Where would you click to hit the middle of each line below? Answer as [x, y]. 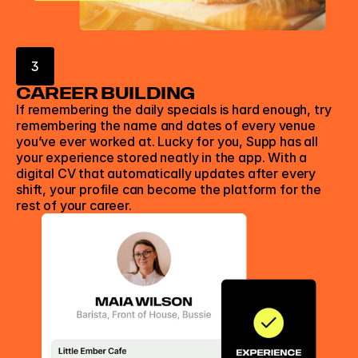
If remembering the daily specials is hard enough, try [174, 109]
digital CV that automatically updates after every [166, 173]
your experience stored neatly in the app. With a [162, 157]
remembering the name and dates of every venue [166, 125]
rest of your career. [74, 205]
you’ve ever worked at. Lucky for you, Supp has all [167, 141]
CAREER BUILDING [105, 93]
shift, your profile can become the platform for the [169, 189]
